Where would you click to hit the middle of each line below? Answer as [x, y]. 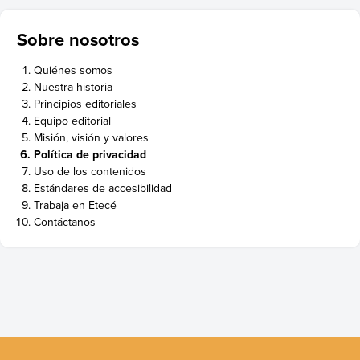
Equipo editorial [73, 120]
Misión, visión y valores [92, 137]
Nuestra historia [74, 86]
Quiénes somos [74, 70]
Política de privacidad [90, 154]
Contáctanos [65, 221]
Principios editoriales [86, 103]
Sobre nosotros [78, 39]
